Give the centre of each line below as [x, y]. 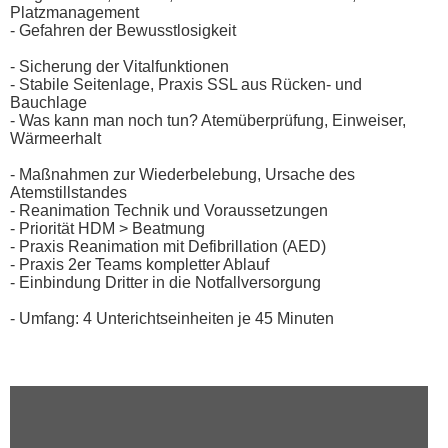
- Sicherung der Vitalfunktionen [119, 66]
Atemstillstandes [68, 192]
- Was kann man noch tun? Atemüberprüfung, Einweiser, [208, 120]
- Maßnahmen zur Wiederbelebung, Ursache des [182, 174]
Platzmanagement [74, 12]
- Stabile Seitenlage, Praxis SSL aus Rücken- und [186, 84]
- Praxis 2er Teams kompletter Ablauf [139, 264]
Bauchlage [48, 102]
